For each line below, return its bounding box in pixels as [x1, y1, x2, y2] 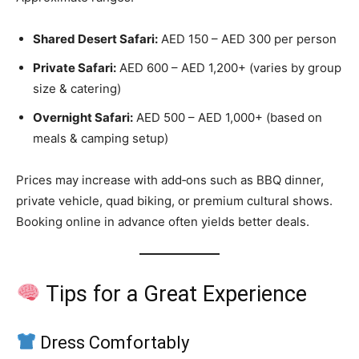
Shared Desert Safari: [33, 30, 158, 46]
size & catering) [33, 80, 121, 96]
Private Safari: [33, 59, 116, 75]
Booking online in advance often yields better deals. [16, 213, 309, 229]
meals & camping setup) [33, 130, 168, 146]
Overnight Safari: [33, 109, 133, 125]
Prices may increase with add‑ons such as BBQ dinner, [16, 171, 324, 188]
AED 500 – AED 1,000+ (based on [133, 109, 322, 125]
